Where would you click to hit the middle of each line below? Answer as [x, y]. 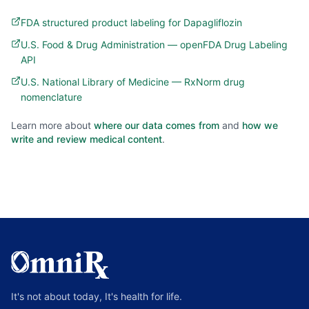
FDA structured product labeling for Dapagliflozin [131, 22]
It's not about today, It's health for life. [97, 296]
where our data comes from [157, 125]
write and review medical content [87, 139]
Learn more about [51, 125]
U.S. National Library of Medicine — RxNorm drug [133, 82]
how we [260, 125]
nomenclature [51, 97]
